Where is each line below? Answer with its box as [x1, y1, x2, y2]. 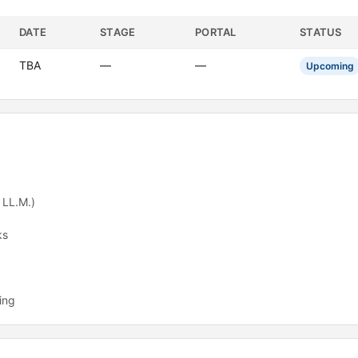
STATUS [300, 26, 342, 38]
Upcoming [306, 60, 354, 72]
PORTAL [195, 26, 237, 38]
